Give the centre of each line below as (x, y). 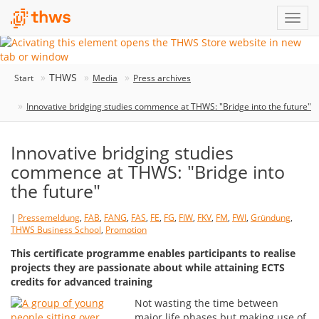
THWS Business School (56, 230)
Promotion (126, 230)
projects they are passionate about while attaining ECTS (148, 267)
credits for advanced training (82, 282)
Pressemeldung (49, 218)
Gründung (271, 218)
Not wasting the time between (207, 303)
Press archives (162, 78)
